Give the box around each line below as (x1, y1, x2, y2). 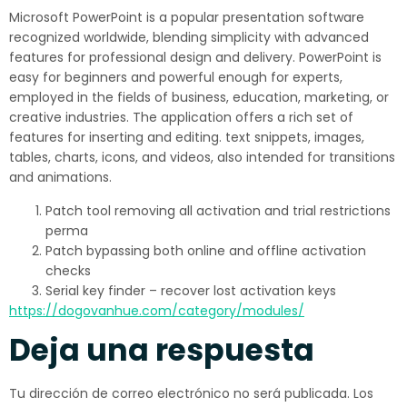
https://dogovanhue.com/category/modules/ (9, 302, 304, 320)
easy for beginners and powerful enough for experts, (9, 68, 342, 86)
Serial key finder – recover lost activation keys (45, 282, 336, 300)
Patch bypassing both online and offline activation (45, 242, 366, 260)
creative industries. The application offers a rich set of (9, 108, 353, 126)
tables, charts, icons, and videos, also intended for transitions (9, 148, 395, 166)
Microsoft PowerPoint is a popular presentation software (9, 8, 364, 26)
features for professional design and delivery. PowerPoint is (9, 48, 382, 66)
